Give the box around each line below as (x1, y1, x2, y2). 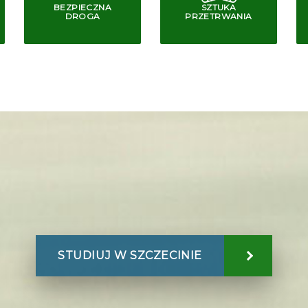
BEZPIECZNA (54, 2, 111, 12)
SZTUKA (201, 2, 236, 12)
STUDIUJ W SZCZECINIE (58, 249, 202, 262)
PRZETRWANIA (185, 11, 252, 21)
